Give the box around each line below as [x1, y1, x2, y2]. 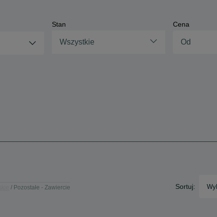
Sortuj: [175, 183, 195, 190]
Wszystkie [59, 38, 94, 46]
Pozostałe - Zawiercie [14, 184, 70, 191]
